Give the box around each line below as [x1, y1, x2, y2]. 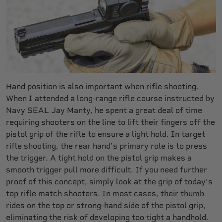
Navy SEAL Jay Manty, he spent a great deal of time [6, 106, 202, 115]
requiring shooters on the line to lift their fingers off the [6, 117, 215, 127]
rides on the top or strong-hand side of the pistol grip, [6, 201, 206, 211]
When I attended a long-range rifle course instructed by [6, 94, 215, 104]
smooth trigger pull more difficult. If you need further [6, 165, 207, 175]
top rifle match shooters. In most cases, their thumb [6, 189, 204, 199]
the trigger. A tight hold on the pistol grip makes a [6, 153, 192, 163]
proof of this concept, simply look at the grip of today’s [6, 177, 213, 187]
